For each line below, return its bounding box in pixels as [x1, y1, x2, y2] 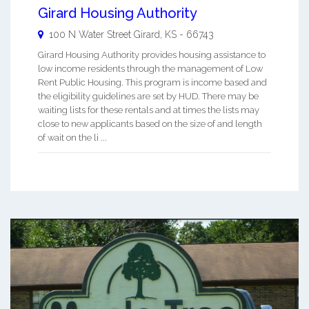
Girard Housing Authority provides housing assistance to [38, 49, 266, 60]
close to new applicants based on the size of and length [38, 118, 262, 129]
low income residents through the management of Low [38, 63, 263, 74]
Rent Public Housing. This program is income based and [38, 77, 267, 88]
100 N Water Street [49, 28, 131, 40]
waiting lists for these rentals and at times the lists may [38, 104, 259, 115]
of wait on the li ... [38, 132, 107, 143]
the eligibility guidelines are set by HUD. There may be [38, 90, 259, 101]
